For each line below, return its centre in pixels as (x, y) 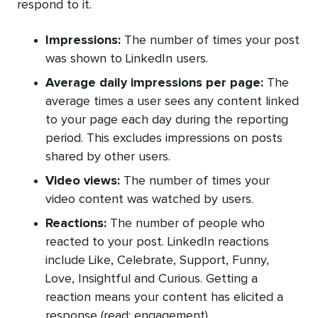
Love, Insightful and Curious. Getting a (152, 279)
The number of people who (186, 223)
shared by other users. (108, 157)
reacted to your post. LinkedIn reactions (157, 242)
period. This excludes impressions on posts (164, 138)
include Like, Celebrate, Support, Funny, (157, 260)
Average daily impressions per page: (154, 83)
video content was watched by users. (149, 199)
